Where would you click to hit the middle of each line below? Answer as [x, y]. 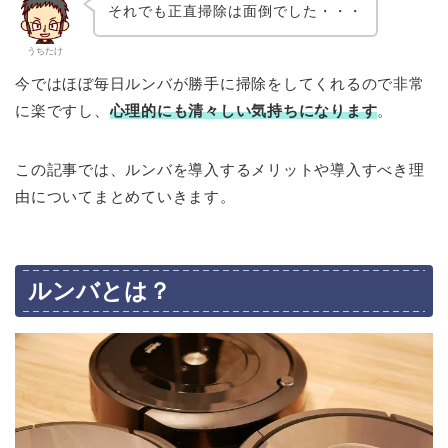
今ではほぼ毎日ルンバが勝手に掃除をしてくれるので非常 [220, 84]
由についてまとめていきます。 [125, 197]
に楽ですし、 [62, 111]
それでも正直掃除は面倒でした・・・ [235, 10]
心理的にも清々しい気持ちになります [243, 111]
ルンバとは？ [99, 290]
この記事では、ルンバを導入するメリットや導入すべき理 [220, 170]
